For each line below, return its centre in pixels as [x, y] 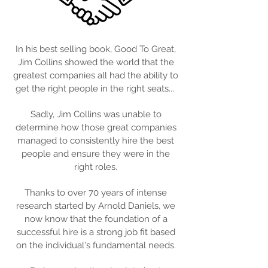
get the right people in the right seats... [96, 89]
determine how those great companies [96, 127]
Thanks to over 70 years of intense [96, 193]
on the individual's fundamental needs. [96, 245]
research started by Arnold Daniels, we [96, 206]
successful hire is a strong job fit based [96, 232]
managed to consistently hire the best [96, 141]
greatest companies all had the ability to [96, 75]
